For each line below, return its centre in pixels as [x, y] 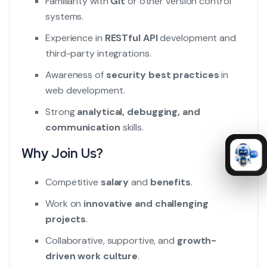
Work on [65, 204]
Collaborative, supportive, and [111, 240]
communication [83, 127]
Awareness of [76, 75]
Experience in [75, 38]
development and [197, 38]
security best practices [162, 75]
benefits [170, 182]
